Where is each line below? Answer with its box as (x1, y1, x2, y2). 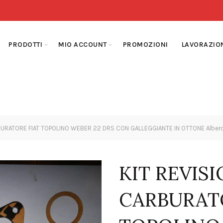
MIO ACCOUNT (58, 40, 107, 49)
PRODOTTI (8, 40, 43, 49)
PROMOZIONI (122, 40, 168, 49)
